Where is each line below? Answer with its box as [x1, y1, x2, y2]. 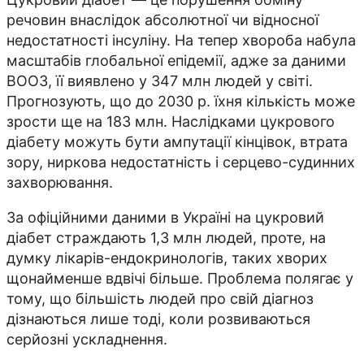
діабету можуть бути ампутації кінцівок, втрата [6, 133, 348, 151]
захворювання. [6, 174, 113, 192]
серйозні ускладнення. [6, 331, 167, 349]
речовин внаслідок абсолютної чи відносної [6, 11, 318, 29]
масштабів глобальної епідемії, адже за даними [6, 52, 346, 70]
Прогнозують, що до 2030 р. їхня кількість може [6, 93, 355, 110]
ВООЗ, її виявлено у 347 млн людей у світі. [6, 72, 313, 90]
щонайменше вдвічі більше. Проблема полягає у [6, 270, 353, 288]
